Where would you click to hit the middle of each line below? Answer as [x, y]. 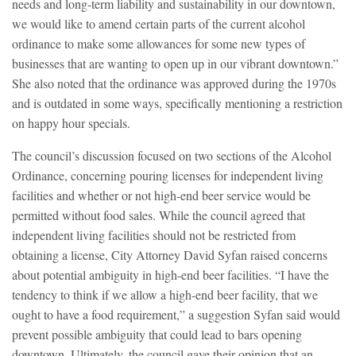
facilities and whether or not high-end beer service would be [161, 195]
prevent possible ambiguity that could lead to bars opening [157, 335]
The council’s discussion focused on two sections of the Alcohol [172, 156]
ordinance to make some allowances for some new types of [159, 44]
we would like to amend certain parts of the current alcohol [159, 24]
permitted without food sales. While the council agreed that [159, 215]
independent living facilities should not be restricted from [154, 235]
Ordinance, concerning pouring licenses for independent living [168, 176]
